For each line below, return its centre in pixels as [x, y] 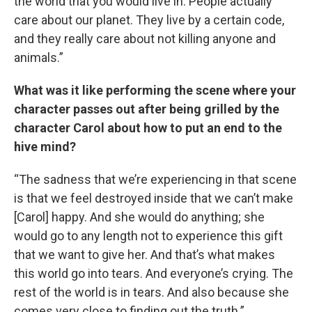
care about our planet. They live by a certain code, [149, 20]
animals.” [39, 57]
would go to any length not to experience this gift [148, 236]
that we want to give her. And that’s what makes [145, 255]
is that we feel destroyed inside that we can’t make [154, 198]
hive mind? [45, 147]
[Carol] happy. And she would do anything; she [139, 217]
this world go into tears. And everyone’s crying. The [154, 273]
